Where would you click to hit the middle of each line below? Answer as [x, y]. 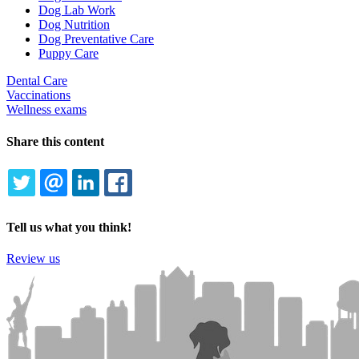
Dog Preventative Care [96, 39]
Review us [33, 258]
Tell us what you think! [69, 227]
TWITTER [76, 202]
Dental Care [37, 81]
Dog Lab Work [77, 10]
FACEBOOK [180, 202]
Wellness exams [46, 110]
